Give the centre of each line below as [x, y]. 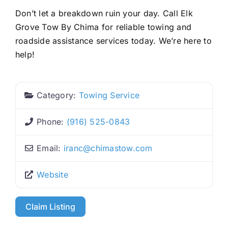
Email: [50, 148]
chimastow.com [122, 148]
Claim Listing [51, 206]
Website [52, 174]
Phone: [52, 121]
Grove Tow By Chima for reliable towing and [103, 27]
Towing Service [109, 95]
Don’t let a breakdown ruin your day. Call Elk [104, 13]
